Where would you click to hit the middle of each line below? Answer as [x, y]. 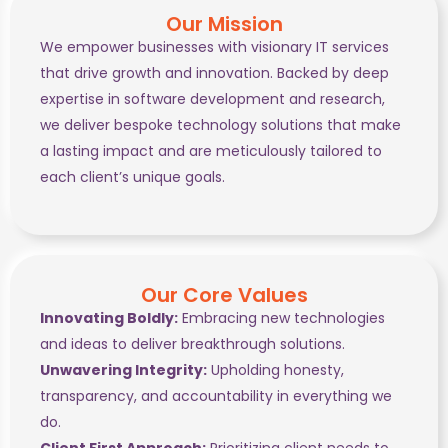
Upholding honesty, [275, 369]
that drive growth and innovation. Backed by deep [214, 73]
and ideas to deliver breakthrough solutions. [192, 343]
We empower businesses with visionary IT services [214, 47]
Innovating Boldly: [109, 317]
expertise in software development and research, [212, 99]
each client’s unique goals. [132, 177]
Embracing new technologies [281, 317]
